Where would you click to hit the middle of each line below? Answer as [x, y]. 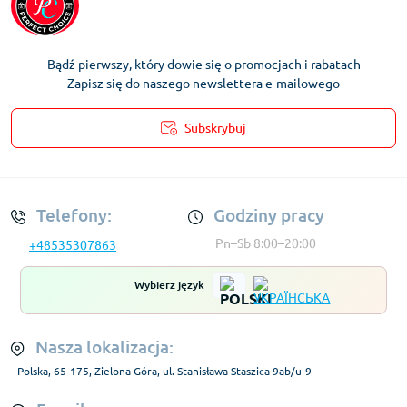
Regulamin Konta [144, 157]
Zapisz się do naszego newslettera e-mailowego [203, 83]
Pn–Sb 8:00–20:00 [266, 243]
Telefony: [72, 215]
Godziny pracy [267, 215]
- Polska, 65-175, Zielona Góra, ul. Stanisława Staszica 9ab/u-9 [161, 371]
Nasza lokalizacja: [103, 347]
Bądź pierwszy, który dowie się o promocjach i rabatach [203, 64]
